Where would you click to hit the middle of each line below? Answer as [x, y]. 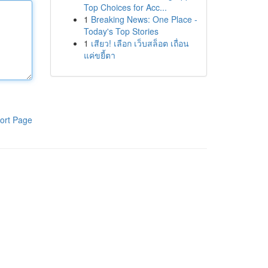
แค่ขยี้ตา [99, 55]
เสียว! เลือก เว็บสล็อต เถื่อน [140, 43]
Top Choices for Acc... [125, 7]
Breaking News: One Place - [144, 19]
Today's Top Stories [121, 31]
